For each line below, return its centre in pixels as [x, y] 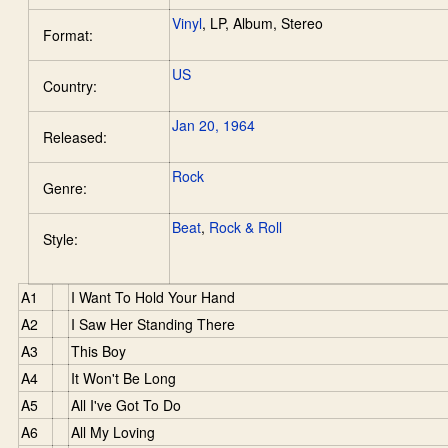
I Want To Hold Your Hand [153, 296]
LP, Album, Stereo [266, 22]
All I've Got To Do [126, 404]
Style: [60, 238]
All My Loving [113, 431]
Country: [70, 85]
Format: [68, 34]
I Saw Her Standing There [153, 323]
